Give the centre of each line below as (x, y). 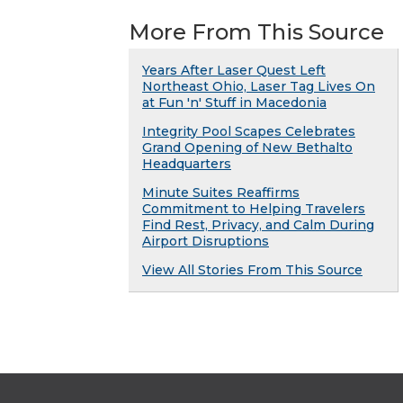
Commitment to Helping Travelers (254, 208)
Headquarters (187, 163)
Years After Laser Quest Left (234, 70)
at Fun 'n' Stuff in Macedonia (234, 102)
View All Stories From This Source (252, 269)
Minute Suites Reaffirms (221, 192)
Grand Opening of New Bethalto (247, 147)
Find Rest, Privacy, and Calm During (258, 224)
